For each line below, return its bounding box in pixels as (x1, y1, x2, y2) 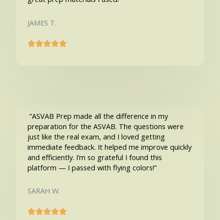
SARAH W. (27, 185, 60, 195)
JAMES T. (27, 17, 56, 27)
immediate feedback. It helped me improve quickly (27, 141, 192, 152)
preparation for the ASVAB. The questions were (27, 121, 184, 131)
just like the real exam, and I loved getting (27, 131, 165, 141)
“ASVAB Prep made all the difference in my (27, 110, 168, 121)
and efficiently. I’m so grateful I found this (27, 152, 162, 162)
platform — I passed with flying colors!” (27, 162, 157, 172)
